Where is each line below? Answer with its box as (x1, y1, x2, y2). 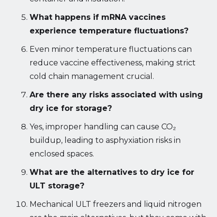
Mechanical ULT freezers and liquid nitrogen (29, 199, 201, 209)
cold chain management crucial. (29, 71, 154, 81)
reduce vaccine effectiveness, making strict (29, 58, 196, 67)
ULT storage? (29, 181, 84, 190)
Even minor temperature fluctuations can (29, 44, 192, 54)
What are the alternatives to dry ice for (29, 167, 194, 177)
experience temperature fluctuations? (29, 26, 188, 35)
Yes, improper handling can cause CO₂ (29, 122, 176, 131)
